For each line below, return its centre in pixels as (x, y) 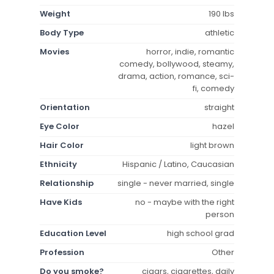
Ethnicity (58, 164)
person (220, 214)
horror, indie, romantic (190, 51)
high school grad (201, 233)
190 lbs (221, 13)
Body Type (62, 32)
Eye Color (60, 126)
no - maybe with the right (185, 202)
